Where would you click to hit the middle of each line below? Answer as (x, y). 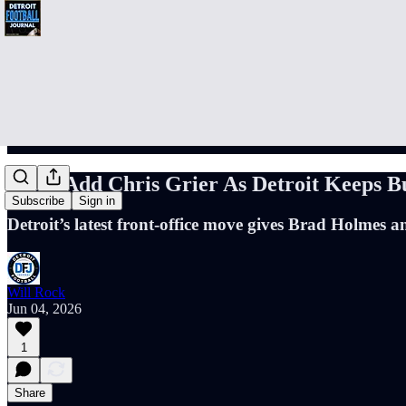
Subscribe (38, 201)
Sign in (97, 201)
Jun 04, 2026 (44, 308)
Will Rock (36, 292)
